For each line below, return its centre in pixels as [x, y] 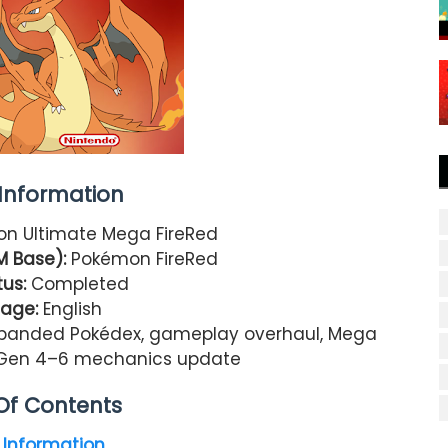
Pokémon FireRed [144, 258]
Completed [77, 283]
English [72, 308]
